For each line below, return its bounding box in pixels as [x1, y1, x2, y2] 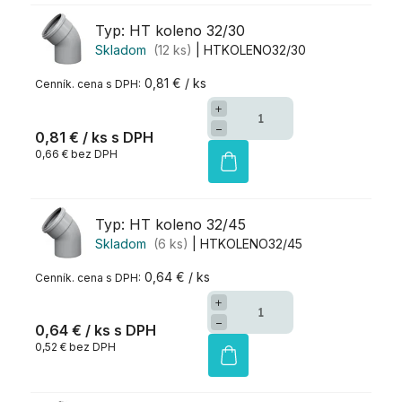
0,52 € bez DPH [35, 340, 116, 354]
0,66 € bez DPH [35, 146, 118, 161]
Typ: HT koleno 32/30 [95, 22, 245, 40]
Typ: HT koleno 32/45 [95, 215, 246, 234]
